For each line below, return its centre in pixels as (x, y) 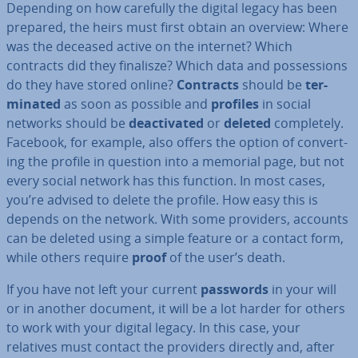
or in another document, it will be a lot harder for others (176, 308)
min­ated (34, 104)
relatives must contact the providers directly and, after (171, 347)
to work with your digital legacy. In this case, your (153, 328)
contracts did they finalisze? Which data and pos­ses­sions (177, 66)
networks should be (68, 123)
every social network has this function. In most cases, (166, 181)
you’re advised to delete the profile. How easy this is (162, 200)
